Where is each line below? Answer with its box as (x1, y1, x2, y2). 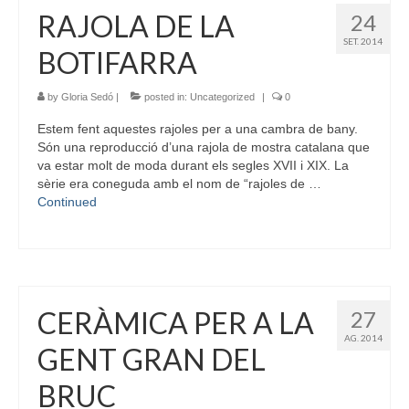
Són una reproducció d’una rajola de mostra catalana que (37, 140, 370, 155)
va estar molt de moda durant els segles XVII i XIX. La (37, 158, 349, 173)
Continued (37, 194, 97, 210)
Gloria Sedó (61, 91, 113, 103)
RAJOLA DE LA (37, 7, 235, 44)
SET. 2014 (343, 35, 383, 47)
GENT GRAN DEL (37, 341, 266, 378)
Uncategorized (190, 91, 255, 103)
